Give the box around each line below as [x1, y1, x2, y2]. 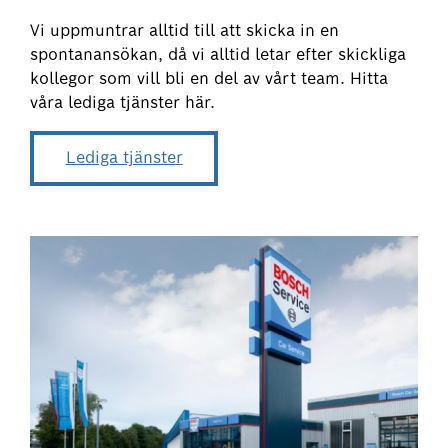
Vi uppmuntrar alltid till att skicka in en [30, 20, 340, 42]
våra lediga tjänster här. [30, 92, 216, 114]
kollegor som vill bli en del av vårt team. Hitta [30, 68, 389, 90]
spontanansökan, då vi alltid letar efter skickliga [30, 44, 407, 66]
